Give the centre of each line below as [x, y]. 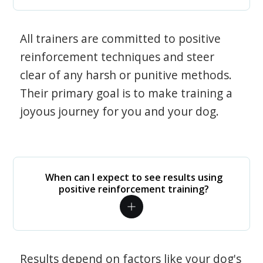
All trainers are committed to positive [121, 38]
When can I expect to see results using [134, 177]
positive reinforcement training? [134, 189]
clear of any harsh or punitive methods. [126, 75]
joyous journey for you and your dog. [120, 111]
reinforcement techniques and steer [117, 57]
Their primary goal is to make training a [127, 93]
